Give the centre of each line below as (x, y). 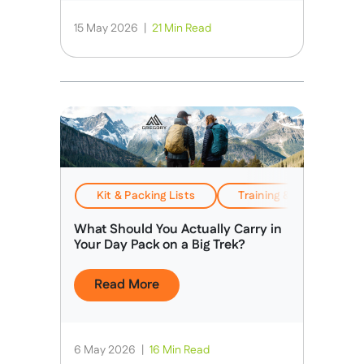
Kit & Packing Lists (146, 195)
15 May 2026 (107, 28)
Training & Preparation (298, 195)
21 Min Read (182, 28)
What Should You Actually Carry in (178, 230)
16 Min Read (180, 350)
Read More (127, 285)
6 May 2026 (106, 350)
